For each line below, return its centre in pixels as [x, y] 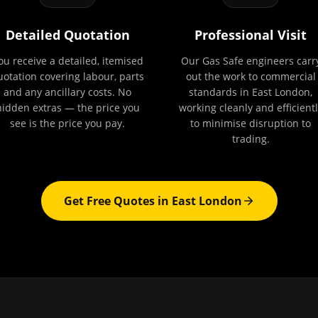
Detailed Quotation [67, 35]
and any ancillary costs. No [67, 92]
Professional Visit [251, 35]
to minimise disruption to [251, 123]
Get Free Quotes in [117, 201]
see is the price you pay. [67, 123]
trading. [251, 139]
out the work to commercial [251, 76]
